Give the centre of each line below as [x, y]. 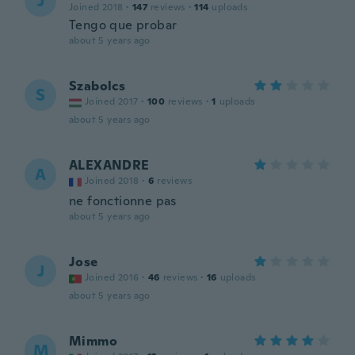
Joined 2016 [112, 277]
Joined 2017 [112, 101]
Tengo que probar [123, 25]
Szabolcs [97, 86]
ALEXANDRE [109, 165]
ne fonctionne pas [123, 201]
